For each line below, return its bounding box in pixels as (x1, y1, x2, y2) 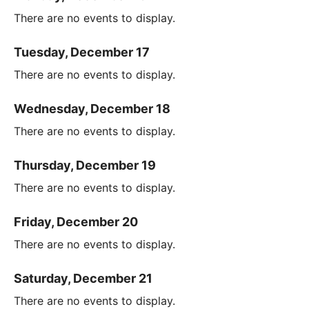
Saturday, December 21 (14, 271, 152, 286)
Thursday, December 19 (14, 158, 156, 173)
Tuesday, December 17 (14, 45, 150, 60)
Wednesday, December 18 (14, 101, 170, 117)
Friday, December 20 (14, 215, 138, 230)
